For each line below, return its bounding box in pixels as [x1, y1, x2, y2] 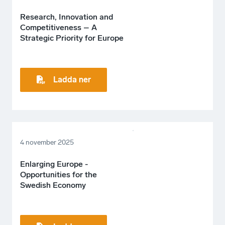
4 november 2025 [20, 138, 74, 147]
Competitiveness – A [20, 22, 97, 32]
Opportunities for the [20, 170, 97, 180]
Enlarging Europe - [20, 159, 88, 169]
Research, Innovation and [20, 12, 113, 22]
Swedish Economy [20, 180, 86, 190]
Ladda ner [53, 74, 91, 84]
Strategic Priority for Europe [20, 33, 124, 43]
